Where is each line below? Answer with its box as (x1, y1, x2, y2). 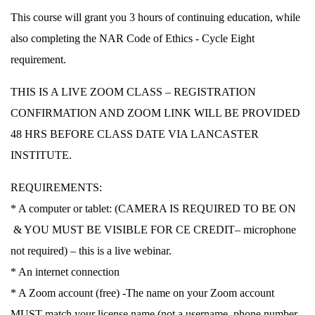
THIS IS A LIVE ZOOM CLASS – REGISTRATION (11, 86, 256, 98)
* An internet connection (11, 266, 120, 278)
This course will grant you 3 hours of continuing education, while (11, 11, 300, 23)
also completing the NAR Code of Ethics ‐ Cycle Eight (11, 32, 255, 44)
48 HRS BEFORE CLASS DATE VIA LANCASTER (11, 128, 259, 140)
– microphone (235, 224, 296, 236)
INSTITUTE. (11, 149, 75, 161)
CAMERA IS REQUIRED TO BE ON (118, 202, 296, 214)
